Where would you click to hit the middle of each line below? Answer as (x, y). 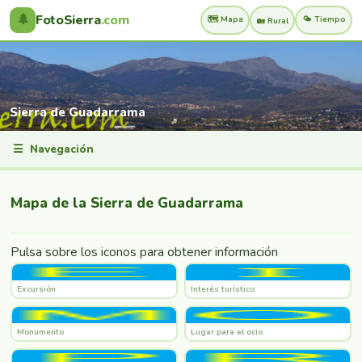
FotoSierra (68, 20)
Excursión (36, 288)
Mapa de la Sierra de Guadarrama (127, 202)
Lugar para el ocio (226, 331)
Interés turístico (222, 288)
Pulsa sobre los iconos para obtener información (144, 253)
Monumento (40, 331)
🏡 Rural (272, 20)
